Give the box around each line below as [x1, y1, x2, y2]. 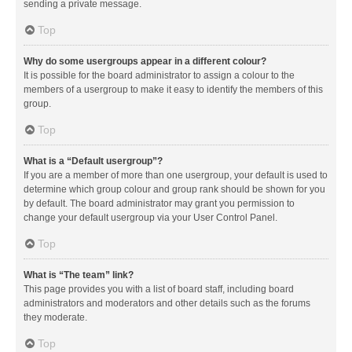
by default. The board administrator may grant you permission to [24, 197, 295, 209]
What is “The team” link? [24, 269, 134, 280]
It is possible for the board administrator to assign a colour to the [24, 69, 295, 81]
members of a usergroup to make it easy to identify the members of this [24, 83, 323, 95]
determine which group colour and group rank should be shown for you [24, 183, 325, 195]
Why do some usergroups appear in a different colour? [24, 55, 266, 67]
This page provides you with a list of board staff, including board [24, 283, 294, 295]
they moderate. [24, 311, 87, 323]
